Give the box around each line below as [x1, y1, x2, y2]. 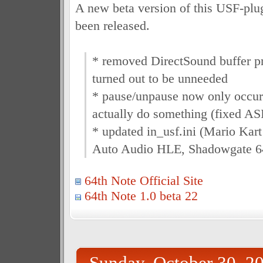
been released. [75, 18, 150, 33]
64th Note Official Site [84, 173, 203, 188]
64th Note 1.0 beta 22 [84, 188, 198, 203]
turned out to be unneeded [92, 71, 228, 86]
